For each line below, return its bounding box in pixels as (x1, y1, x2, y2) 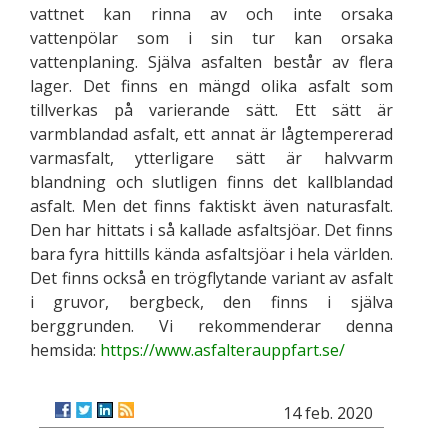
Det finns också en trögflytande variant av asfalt (30, 266, 393, 289)
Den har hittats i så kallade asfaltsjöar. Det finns (30, 218, 393, 241)
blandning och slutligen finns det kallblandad (30, 170, 393, 193)
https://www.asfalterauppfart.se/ (100, 338, 345, 361)
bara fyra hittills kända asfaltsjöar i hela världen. (30, 242, 393, 265)
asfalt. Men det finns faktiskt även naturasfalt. (30, 194, 393, 217)
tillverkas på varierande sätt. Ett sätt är (30, 98, 393, 121)
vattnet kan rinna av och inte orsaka (30, 2, 393, 25)
